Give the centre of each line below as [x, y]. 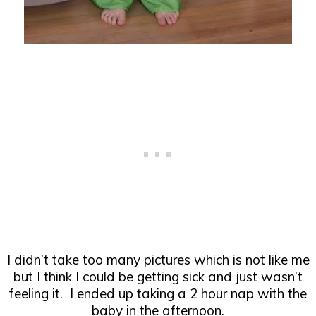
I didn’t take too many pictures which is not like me [158, 260]
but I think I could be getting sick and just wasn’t [158, 277]
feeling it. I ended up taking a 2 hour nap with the [158, 294]
